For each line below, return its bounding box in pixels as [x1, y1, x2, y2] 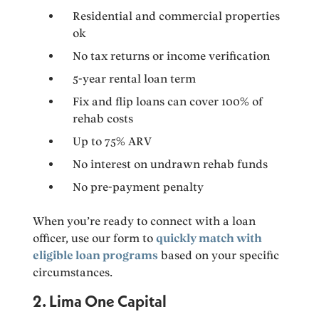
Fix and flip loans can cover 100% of [73, 95, 263, 109]
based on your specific [158, 249, 280, 263]
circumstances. [33, 266, 113, 280]
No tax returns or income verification [73, 49, 271, 63]
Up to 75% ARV [73, 135, 152, 149]
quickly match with [156, 231, 263, 246]
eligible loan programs [33, 249, 159, 263]
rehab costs [73, 112, 134, 126]
